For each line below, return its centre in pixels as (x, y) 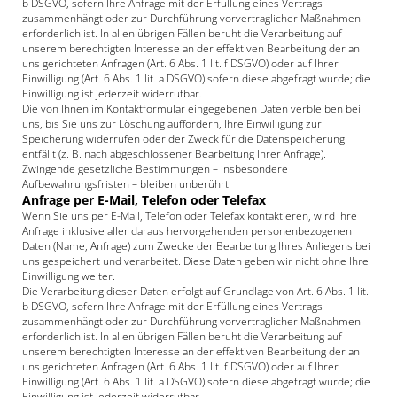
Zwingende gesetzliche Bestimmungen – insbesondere (155, 169)
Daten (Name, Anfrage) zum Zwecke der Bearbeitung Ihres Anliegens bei (196, 246)
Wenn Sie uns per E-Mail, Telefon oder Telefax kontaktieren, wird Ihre (190, 216)
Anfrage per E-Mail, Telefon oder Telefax (144, 200)
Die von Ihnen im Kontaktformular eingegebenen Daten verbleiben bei (191, 109)
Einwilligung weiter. (69, 276)
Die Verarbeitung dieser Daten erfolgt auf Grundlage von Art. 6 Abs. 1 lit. (195, 291)
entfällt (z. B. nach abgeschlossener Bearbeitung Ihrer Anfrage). (174, 154)
